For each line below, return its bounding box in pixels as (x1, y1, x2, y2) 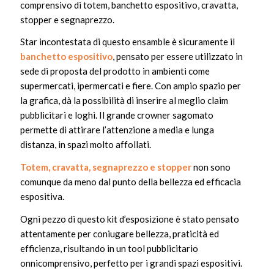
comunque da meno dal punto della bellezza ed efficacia (20, 176, 242, 187)
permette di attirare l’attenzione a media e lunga (20, 124, 215, 136)
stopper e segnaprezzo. (20, 13, 115, 25)
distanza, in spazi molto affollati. (20, 139, 152, 150)
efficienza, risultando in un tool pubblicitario (20, 242, 199, 254)
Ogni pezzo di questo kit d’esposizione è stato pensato (20, 213, 240, 224)
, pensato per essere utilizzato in (113, 51, 243, 62)
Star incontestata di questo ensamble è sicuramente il (20, 36, 235, 48)
